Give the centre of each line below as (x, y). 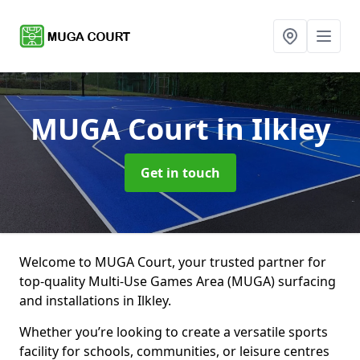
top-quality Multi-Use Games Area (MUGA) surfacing (178, 281)
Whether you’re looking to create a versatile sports (174, 332)
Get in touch (180, 173)
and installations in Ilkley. (95, 301)
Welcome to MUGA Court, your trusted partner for (173, 262)
